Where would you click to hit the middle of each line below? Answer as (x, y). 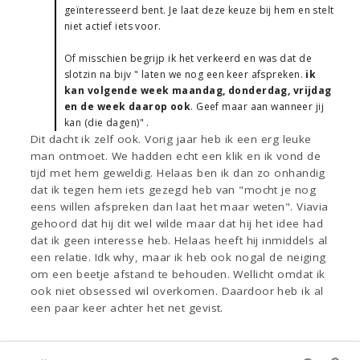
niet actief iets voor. (113, 27)
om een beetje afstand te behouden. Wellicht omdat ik (178, 274)
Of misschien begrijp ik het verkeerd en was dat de (188, 59)
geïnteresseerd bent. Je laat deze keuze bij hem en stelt (199, 10)
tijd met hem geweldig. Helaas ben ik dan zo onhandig (178, 173)
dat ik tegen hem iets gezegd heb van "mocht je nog (174, 190)
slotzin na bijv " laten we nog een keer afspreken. (185, 75)
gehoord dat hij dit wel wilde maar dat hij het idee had (177, 224)
